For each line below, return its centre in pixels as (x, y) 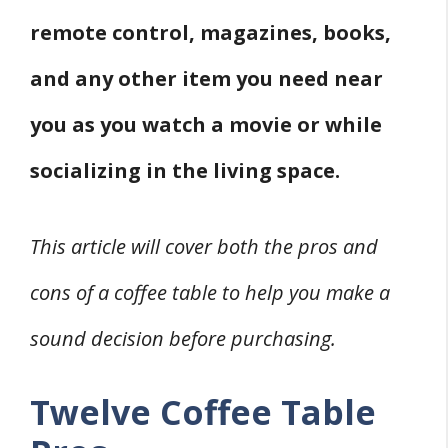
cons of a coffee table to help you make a (210, 293)
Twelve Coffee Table (203, 412)
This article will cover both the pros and (204, 247)
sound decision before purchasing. (183, 339)
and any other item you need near (206, 79)
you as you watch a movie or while (206, 125)
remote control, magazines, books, (210, 33)
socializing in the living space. (185, 171)
